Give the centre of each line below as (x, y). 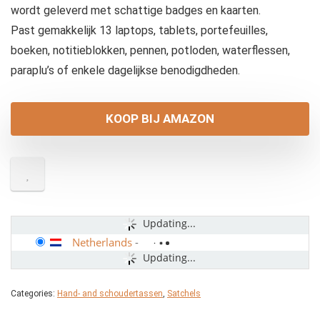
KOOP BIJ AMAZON (160, 119)
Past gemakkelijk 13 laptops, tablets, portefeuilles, (139, 31)
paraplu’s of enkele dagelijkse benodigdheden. (125, 71)
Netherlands (102, 242)
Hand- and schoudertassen (110, 294)
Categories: (34, 294)
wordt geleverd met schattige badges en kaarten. (136, 11)
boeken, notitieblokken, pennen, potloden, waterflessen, (150, 51)
